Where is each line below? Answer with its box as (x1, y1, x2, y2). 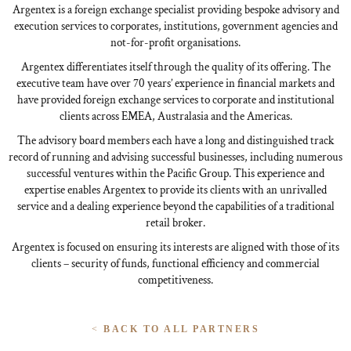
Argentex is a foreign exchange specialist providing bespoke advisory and (12, 2, 339, 17)
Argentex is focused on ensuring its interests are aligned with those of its (12, 240, 339, 255)
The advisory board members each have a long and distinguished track (17, 133, 334, 148)
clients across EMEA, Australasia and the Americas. (59, 109, 292, 124)
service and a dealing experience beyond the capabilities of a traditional (16, 199, 335, 214)
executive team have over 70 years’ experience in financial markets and (16, 76, 335, 91)
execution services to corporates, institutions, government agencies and (13, 19, 338, 34)
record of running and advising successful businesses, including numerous (9, 150, 342, 165)
